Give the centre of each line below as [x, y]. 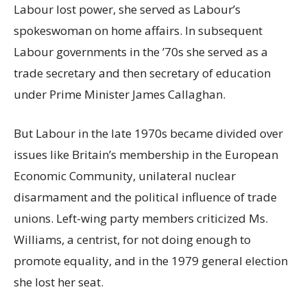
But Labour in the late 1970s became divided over [148, 134]
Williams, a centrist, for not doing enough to [132, 240]
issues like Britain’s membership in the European [146, 155]
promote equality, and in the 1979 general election [151, 261]
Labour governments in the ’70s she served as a [141, 52]
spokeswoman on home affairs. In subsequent [138, 31]
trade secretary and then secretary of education [142, 73]
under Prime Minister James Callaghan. [120, 95]
